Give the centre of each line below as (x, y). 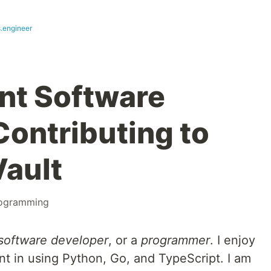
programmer (175, 240)
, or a (125, 240)
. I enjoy (233, 240)
